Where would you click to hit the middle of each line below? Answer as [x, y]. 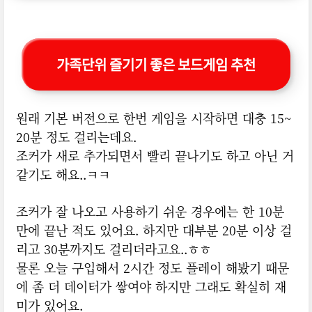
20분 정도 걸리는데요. [76, 137]
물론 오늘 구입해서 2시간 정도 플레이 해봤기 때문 [152, 268]
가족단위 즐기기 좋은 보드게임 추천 [156, 65]
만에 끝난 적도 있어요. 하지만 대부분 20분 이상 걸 [154, 230]
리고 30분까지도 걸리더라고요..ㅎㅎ [113, 249]
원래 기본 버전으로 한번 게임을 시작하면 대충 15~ [153, 118]
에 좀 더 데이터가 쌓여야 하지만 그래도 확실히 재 [151, 287]
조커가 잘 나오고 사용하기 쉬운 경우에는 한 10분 [150, 211]
